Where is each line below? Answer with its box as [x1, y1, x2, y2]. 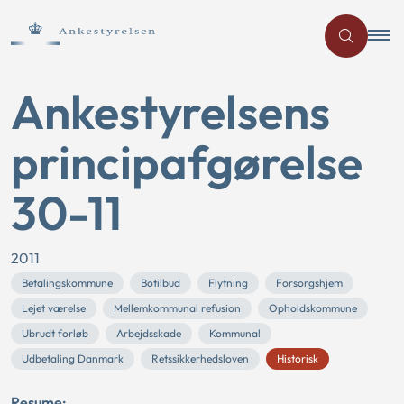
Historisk [277, 352, 318, 365]
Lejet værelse [22, 301, 86, 315]
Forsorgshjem [276, 276, 343, 289]
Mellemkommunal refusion [114, 301, 241, 315]
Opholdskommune [269, 301, 357, 315]
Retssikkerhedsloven [151, 352, 249, 365]
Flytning [208, 276, 248, 289]
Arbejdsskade [116, 326, 181, 340]
